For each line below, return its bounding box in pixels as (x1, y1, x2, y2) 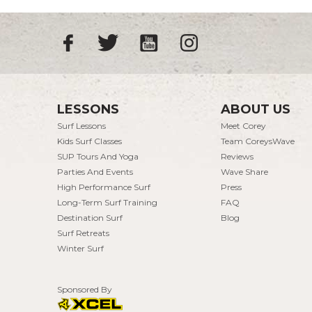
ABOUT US (220, 101, 290, 117)
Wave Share (220, 166, 268, 177)
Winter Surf (57, 242, 104, 253)
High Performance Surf (57, 181, 150, 192)
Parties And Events (57, 166, 133, 177)
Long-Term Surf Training (57, 196, 157, 208)
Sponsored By (57, 283, 112, 295)
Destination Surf (57, 212, 123, 223)
